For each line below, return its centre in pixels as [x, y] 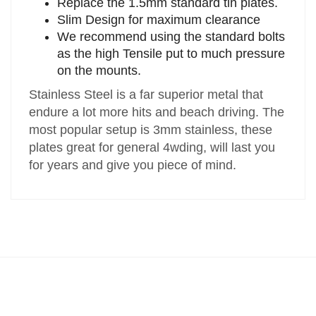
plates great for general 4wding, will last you [152, 148]
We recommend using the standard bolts [171, 37]
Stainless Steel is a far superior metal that [146, 95]
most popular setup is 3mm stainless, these [151, 130]
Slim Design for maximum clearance [159, 20]
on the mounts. [99, 71]
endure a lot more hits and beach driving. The [157, 113]
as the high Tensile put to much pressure [171, 54]
